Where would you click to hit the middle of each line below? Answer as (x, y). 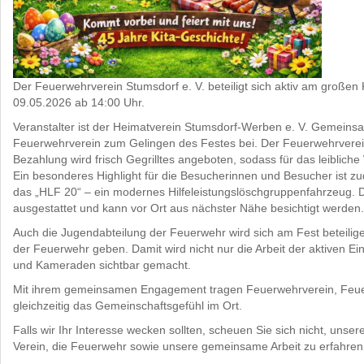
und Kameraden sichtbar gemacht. (102, 264)
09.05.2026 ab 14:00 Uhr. (79, 102)
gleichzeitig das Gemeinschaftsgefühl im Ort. (128, 305)
